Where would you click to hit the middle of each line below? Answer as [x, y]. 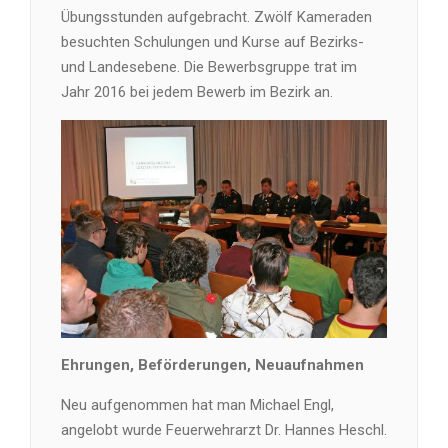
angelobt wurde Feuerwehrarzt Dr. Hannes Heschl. [224, 429]
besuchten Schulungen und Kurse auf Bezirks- [212, 42]
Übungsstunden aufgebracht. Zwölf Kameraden [216, 17]
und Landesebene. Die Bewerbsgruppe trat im [209, 67]
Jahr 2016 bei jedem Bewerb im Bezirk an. [197, 92]
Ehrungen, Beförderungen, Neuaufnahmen [212, 364]
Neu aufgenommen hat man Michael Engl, [197, 404]
